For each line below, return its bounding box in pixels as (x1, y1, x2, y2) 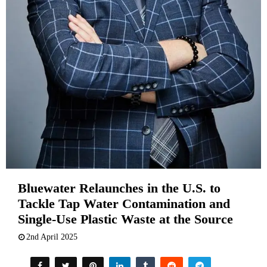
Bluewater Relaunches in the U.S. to (18, 181, 221, 196)
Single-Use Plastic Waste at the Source (18, 212, 233, 227)
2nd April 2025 (26, 232, 77, 242)
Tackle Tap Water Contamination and (18, 196, 230, 212)
